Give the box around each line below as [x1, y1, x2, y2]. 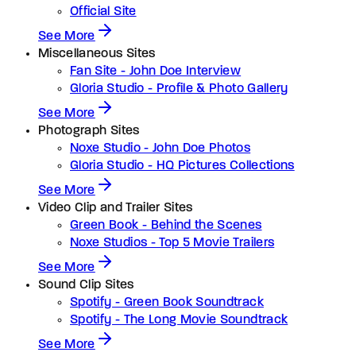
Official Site [70, 5, 137, 18]
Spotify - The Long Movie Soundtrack [70, 313, 288, 327]
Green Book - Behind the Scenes [70, 219, 262, 232]
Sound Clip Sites [38, 278, 134, 292]
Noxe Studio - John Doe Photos [70, 141, 251, 155]
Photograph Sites [38, 124, 140, 137]
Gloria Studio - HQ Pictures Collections [70, 159, 295, 172]
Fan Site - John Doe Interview [70, 64, 242, 78]
